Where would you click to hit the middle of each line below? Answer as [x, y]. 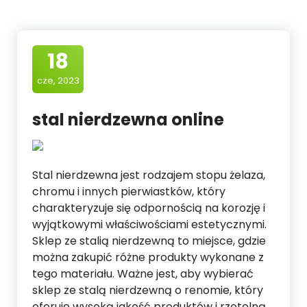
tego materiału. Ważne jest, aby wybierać [143, 274]
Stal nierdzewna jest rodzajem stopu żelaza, [149, 175]
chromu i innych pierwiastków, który [129, 192]
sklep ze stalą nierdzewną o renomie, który [148, 291]
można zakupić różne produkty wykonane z [148, 258]
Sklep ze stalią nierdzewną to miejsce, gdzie [149, 241]
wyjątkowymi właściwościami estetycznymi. [149, 225]
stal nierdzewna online [128, 120]
